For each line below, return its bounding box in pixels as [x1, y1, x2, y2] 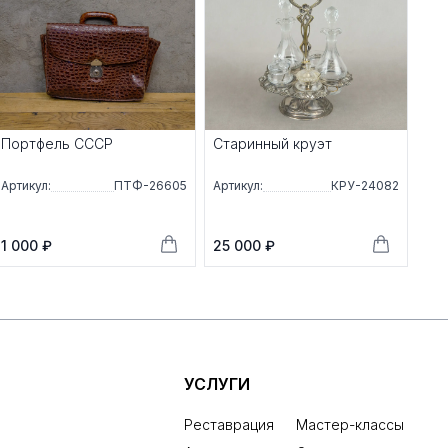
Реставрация [184, 416, 274, 434]
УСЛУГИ [184, 374, 250, 395]
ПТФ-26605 [114, 178, 187, 194]
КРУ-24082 [331, 178, 399, 194]
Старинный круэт [213, 135, 332, 153]
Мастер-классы [296, 416, 404, 434]
